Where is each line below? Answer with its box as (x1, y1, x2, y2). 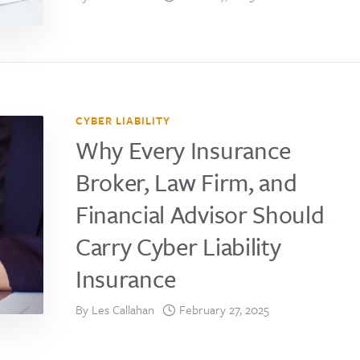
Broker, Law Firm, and (76, 164, 297, 199)
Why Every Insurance (76, 132, 291, 167)
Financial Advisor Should (76, 196, 325, 231)
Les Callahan (92, 300, 154, 318)
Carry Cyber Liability (76, 228, 281, 264)
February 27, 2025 (179, 300, 269, 318)
